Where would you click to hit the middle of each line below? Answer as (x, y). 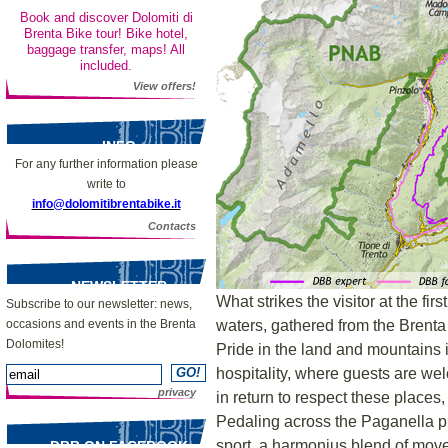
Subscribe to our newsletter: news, (99, 304)
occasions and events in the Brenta (101, 324)
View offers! (164, 86)
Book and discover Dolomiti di (106, 17)
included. (106, 65)
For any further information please (106, 164)
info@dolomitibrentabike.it (106, 204)
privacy (177, 392)
